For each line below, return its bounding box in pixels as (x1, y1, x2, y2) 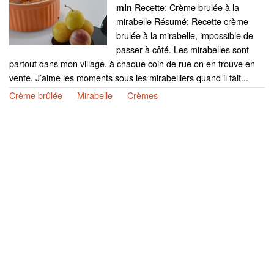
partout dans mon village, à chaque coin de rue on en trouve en (9, 56, 255, 70)
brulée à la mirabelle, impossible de (116, 28, 253, 42)
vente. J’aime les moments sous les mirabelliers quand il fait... (9, 70, 248, 84)
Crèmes (127, 88, 158, 102)
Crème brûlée (9, 88, 62, 102)
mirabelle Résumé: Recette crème (116, 14, 248, 28)
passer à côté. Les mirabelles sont (116, 42, 249, 56)
